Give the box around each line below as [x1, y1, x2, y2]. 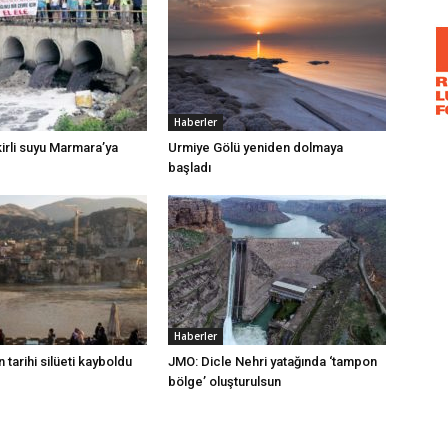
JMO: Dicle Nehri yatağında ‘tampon [168, 354, 377, 369]
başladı [168, 160, 211, 175]
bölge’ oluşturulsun [168, 374, 281, 389]
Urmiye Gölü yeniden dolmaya [168, 140, 343, 155]
